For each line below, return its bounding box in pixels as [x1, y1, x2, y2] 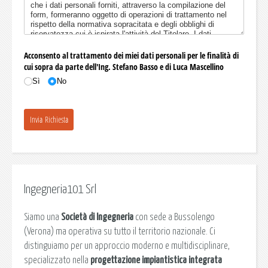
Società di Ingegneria [61, 212, 133, 222]
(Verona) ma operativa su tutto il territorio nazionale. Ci [24, 226, 215, 236]
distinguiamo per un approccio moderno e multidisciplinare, [24, 240, 230, 251]
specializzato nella [24, 255, 90, 265]
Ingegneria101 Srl [24, 184, 96, 196]
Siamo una [24, 212, 61, 222]
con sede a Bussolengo [133, 212, 215, 222]
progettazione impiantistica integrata [90, 255, 222, 265]
